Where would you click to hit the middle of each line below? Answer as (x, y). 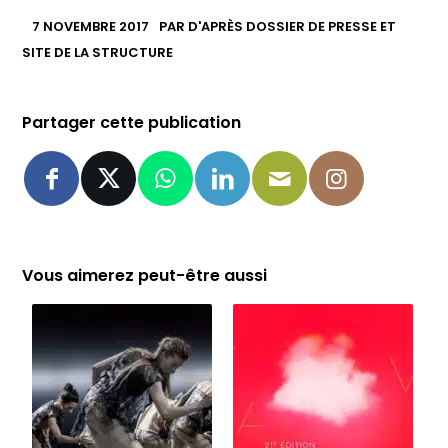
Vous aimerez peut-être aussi (145, 275)
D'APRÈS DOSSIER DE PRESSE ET (292, 26)
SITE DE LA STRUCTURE (98, 52)
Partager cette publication (132, 122)
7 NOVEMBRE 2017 (91, 26)
